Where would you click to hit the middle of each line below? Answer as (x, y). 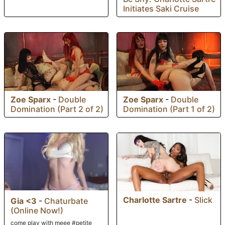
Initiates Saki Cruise (161, 8)
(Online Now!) (37, 211)
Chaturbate (66, 201)
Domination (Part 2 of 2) (57, 109)
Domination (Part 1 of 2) (169, 109)
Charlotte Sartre (155, 200)
